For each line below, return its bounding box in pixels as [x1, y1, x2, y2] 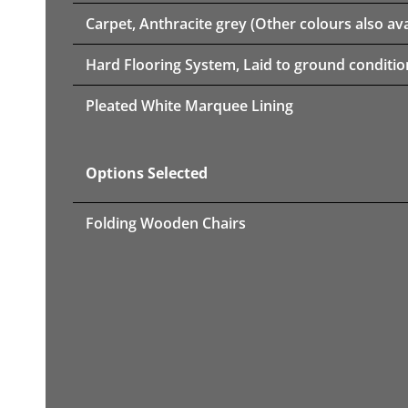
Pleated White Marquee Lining [86, 95, 293, 116]
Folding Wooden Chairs [86, 212, 246, 233]
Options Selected [86, 162, 208, 183]
